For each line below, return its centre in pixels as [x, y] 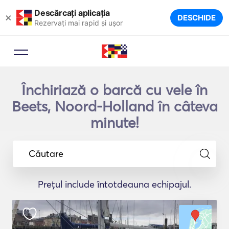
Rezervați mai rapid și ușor [78, 22]
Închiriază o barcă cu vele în [114, 90]
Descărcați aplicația [72, 13]
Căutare [46, 153]
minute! [114, 123]
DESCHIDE [196, 18]
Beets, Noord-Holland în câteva [114, 106]
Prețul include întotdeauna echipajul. [114, 184]
